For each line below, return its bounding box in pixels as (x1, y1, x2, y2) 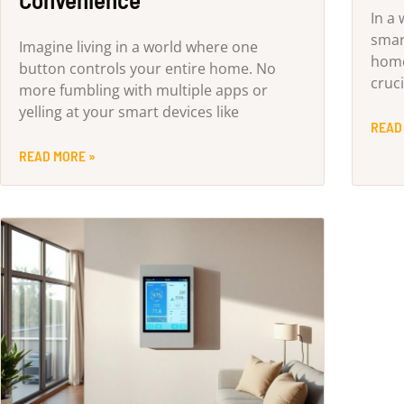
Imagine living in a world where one (19, 37, 258, 58)
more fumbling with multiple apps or (19, 80, 268, 101)
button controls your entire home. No (19, 59, 276, 79)
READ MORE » (19, 147, 96, 165)
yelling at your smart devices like (19, 102, 239, 123)
